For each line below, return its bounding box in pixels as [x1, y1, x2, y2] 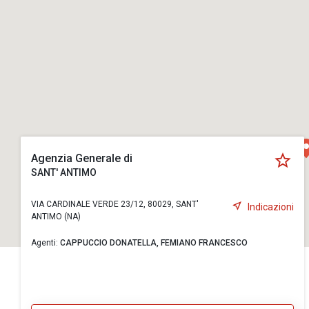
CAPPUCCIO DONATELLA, [60, 238, 161, 248]
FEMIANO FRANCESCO [161, 238, 248, 248]
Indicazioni [248, 201, 295, 212]
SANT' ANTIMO [31, 167, 97, 178]
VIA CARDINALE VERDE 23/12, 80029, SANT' [31, 199, 199, 209]
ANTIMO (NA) [31, 212, 81, 221]
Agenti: [31, 238, 60, 248]
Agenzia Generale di [31, 152, 132, 165]
